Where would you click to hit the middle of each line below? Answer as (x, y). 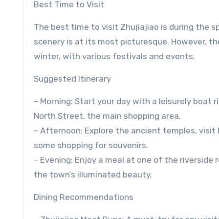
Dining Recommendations (84, 197)
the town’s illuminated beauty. (93, 175)
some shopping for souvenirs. (91, 145)
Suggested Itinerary (72, 79)
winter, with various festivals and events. (114, 56)
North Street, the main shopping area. (107, 116)
